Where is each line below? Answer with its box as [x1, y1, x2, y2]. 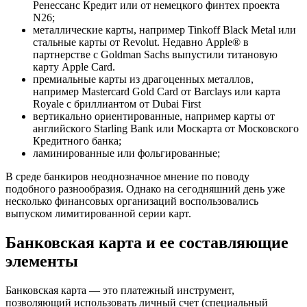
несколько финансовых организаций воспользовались [5, 195, 258, 207]
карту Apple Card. [33, 60, 115, 73]
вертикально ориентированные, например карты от [33, 110, 275, 122]
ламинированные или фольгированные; [33, 147, 220, 159]
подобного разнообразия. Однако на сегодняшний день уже [5, 182, 285, 195]
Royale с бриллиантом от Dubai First [33, 97, 201, 110]
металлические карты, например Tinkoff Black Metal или [33, 23, 296, 36]
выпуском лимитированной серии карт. [5, 207, 191, 219]
